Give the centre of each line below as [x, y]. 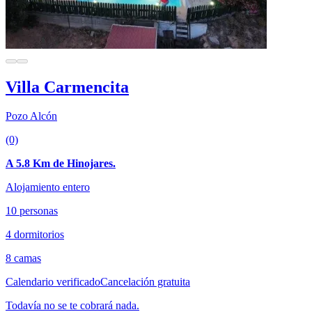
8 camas [23, 258]
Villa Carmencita [67, 87]
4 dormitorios [35, 235]
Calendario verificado [53, 282]
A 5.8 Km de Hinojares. [61, 164]
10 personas [32, 211]
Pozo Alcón [31, 116]
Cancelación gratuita [145, 282]
